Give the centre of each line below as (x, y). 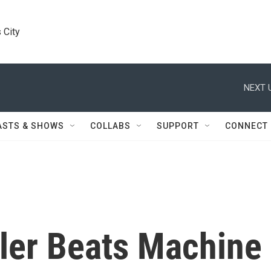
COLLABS (110, 126)
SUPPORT (178, 126)
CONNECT (247, 126)
